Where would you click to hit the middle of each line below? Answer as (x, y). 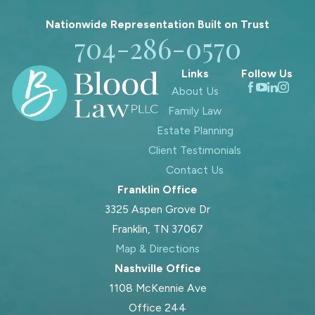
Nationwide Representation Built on (143, 24)
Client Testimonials (195, 150)
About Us (195, 91)
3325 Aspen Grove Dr (157, 209)
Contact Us (195, 169)
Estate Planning (195, 130)
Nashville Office (157, 268)
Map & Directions (157, 248)
